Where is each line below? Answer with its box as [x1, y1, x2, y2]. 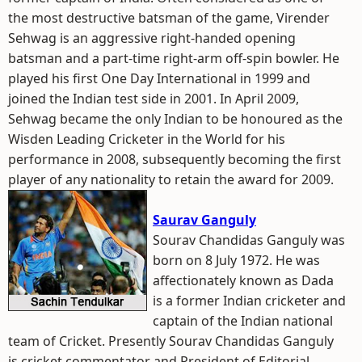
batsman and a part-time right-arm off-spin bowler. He [8, 49, 339, 67]
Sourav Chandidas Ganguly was [153, 231, 345, 249]
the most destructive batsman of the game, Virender [8, 9, 330, 27]
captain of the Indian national [153, 312, 333, 330]
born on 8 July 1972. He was [153, 251, 320, 269]
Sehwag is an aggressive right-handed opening [8, 29, 296, 47]
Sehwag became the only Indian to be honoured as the [8, 110, 343, 128]
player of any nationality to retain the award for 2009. [8, 170, 334, 188]
